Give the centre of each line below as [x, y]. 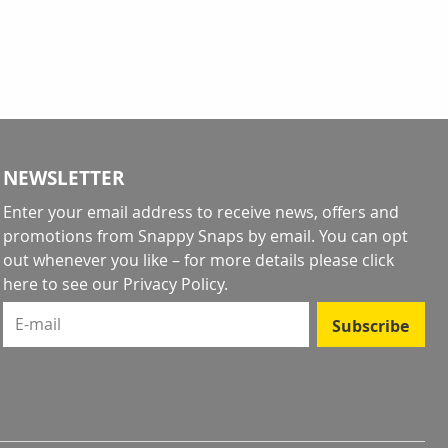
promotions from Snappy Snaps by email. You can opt [205, 236]
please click [351, 260]
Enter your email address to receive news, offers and [200, 212]
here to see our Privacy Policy [113, 284]
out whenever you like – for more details [155, 260]
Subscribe [371, 325]
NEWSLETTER [63, 178]
